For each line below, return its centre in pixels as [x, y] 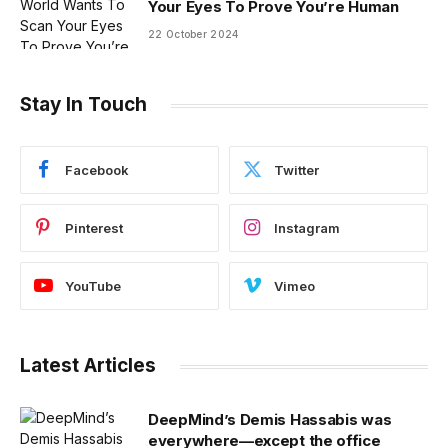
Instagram [307, 227]
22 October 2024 [193, 34]
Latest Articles [88, 366]
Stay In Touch [83, 105]
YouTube [93, 285]
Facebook [97, 169]
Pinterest [94, 227]
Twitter [296, 169]
